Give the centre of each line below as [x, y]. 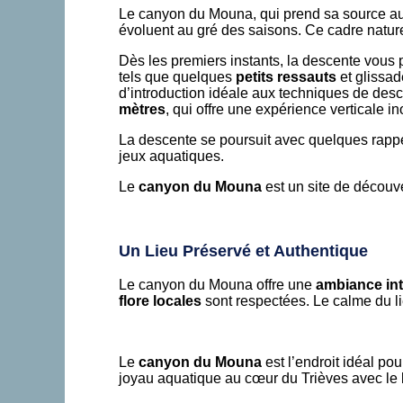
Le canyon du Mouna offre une [217, 284]
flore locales [160, 300]
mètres [142, 109]
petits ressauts [286, 76]
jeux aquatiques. [171, 156]
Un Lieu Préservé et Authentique [243, 251]
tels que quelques [177, 76]
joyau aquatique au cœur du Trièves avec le [260, 378]
